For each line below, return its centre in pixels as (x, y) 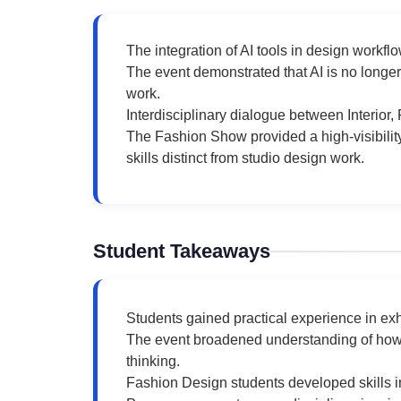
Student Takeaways (182, 252)
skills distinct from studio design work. (245, 158)
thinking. (153, 362)
